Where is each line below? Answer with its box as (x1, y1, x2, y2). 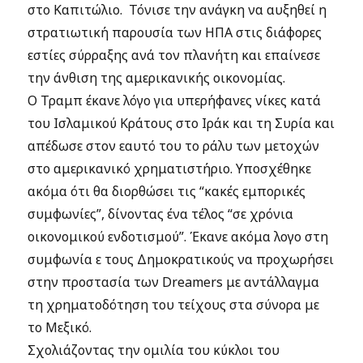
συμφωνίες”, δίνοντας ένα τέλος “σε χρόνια (28, 205, 294, 223)
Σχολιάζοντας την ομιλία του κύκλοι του (28, 341, 280, 359)
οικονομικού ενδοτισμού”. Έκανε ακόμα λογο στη (28, 228, 329, 246)
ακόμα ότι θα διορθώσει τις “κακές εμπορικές (28, 182, 306, 200)
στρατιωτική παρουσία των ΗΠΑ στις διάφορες (28, 23, 322, 41)
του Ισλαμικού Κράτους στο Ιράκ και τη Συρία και (28, 114, 335, 132)
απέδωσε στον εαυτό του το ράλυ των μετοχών (28, 137, 320, 155)
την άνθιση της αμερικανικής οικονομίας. (28, 69, 286, 87)
